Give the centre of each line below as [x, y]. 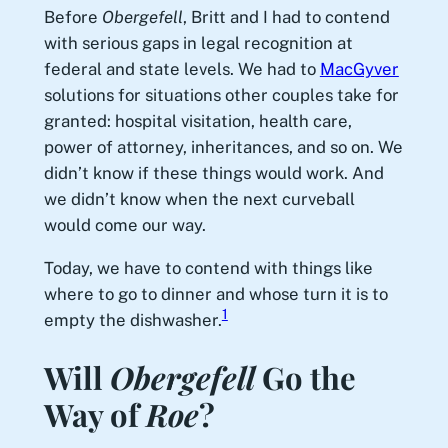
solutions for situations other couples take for [221, 95]
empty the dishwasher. [132, 320]
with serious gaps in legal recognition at [198, 43]
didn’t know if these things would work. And [213, 173]
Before [72, 17]
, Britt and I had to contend [286, 17]
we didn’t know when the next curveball [199, 199]
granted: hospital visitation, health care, [197, 121]
